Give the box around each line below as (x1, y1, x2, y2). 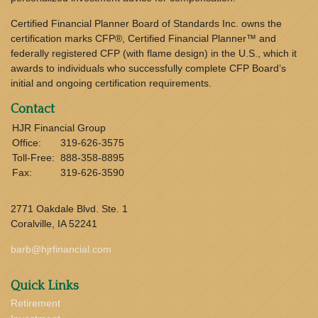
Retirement (11, 297, 60, 309)
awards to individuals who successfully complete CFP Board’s (11, 62, 286, 74)
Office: (12, 137, 44, 148)
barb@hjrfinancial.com (11, 243, 111, 255)
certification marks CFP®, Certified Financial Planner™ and (11, 33, 276, 44)
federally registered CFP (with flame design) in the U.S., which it (11, 48, 297, 59)
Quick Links (11, 279, 79, 293)
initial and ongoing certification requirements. (11, 77, 212, 89)
